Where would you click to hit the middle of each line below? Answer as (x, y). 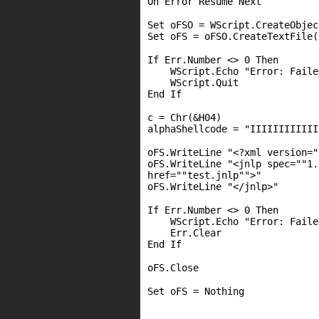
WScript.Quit (204, 83)
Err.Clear (196, 233)
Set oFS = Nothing (196, 291)
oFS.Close (173, 268)
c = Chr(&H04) (184, 117)
